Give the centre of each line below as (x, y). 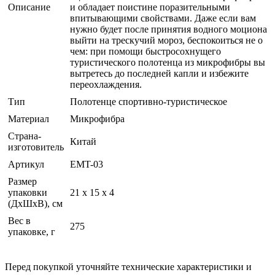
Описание (29, 7)
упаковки (28, 193)
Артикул (26, 165)
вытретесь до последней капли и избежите (159, 74)
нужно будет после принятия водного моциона (168, 29)
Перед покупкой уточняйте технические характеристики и (128, 267)
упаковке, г (32, 232)
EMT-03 (87, 165)
